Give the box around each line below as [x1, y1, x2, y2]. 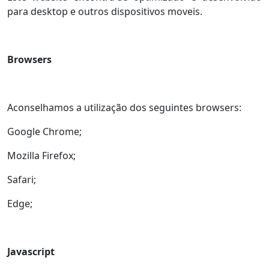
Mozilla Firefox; [7, 148, 76, 162]
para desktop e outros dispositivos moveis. [7, 4, 202, 18]
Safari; [7, 172, 36, 186]
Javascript [7, 244, 55, 258]
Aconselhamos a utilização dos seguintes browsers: [7, 100, 241, 114]
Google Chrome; [7, 124, 82, 138]
